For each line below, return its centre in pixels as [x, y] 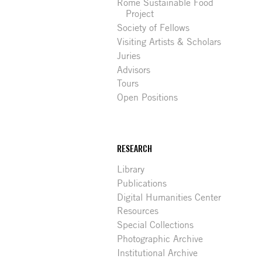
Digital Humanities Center [169, 197]
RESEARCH [135, 149]
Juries [129, 56]
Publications [142, 183]
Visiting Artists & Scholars [169, 42]
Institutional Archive [158, 253]
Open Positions [148, 98]
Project [140, 14]
